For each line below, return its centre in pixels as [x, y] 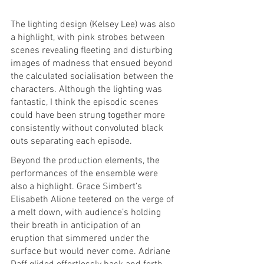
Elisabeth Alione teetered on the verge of [93, 199]
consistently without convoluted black [88, 128]
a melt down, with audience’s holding [87, 212]
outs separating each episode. [72, 141]
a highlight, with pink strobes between [89, 37]
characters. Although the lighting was [88, 89]
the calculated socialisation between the [93, 76]
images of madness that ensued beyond [93, 63]
